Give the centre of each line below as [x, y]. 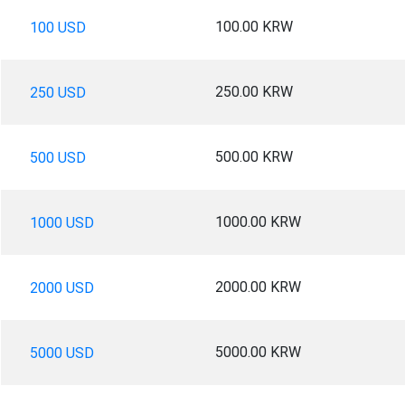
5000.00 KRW [258, 352]
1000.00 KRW [258, 221]
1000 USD [61, 222]
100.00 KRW [254, 26]
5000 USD [61, 353]
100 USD [57, 27]
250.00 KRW [254, 91]
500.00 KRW [254, 156]
